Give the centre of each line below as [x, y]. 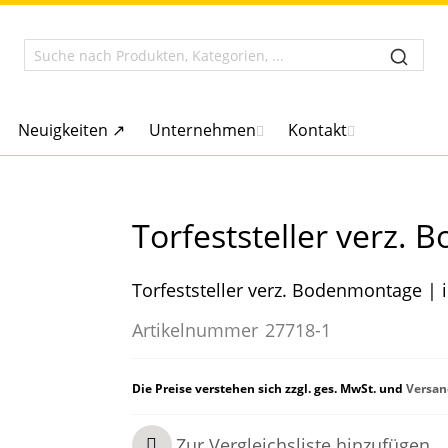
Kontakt [317, 130]
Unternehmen [202, 130]
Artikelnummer [194, 330]
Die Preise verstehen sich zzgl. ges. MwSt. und [268, 388]
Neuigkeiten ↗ [71, 130]
